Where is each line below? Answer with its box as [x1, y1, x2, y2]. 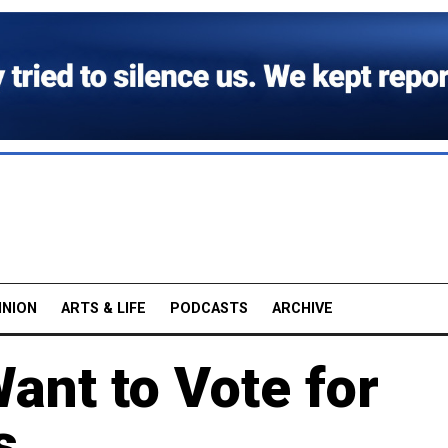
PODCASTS [170, 299, 248, 317]
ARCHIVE [272, 299, 333, 317]
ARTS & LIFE [61, 299, 146, 317]
